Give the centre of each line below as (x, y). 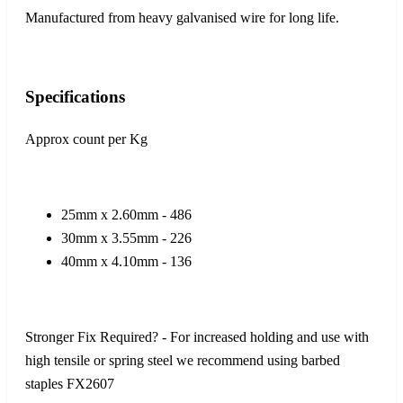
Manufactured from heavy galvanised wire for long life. (182, 17)
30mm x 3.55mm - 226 (126, 238)
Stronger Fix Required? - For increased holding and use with (197, 337)
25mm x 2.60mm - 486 (126, 215)
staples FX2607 (70, 384)
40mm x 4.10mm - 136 (126, 262)
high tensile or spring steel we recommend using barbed (183, 361)
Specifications (75, 97)
